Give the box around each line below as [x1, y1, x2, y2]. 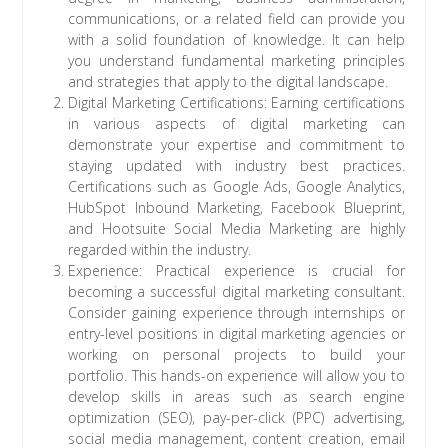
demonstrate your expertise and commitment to [68, 135, 405, 155]
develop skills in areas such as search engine [68, 387, 405, 407]
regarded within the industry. [68, 240, 252, 260]
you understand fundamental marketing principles [68, 51, 405, 71]
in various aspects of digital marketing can [68, 114, 405, 134]
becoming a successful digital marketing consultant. [68, 282, 405, 302]
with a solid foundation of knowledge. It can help [68, 30, 405, 50]
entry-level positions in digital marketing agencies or [68, 324, 405, 344]
